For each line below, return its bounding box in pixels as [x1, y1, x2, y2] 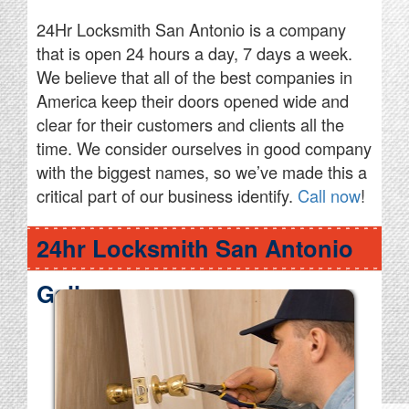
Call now [298, 184, 361, 208]
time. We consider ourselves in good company [37, 136, 372, 161]
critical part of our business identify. [37, 184, 298, 208]
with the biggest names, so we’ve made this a [37, 160, 367, 184]
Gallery [37, 277, 116, 311]
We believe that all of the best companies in [37, 65, 352, 89]
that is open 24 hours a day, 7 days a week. [37, 41, 352, 66]
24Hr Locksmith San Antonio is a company [37, 17, 346, 42]
